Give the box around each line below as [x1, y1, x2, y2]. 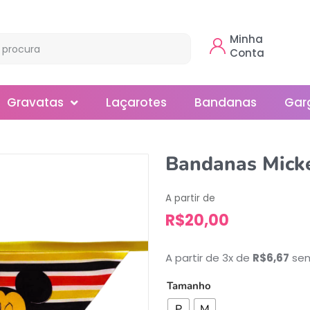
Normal [11, 194, 52, 211]
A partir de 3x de [165, 250, 253, 266]
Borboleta [11, 124, 67, 140]
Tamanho [167, 279, 211, 293]
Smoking [11, 230, 60, 246]
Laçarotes [106, 94, 167, 111]
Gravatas [7, 94, 64, 111]
